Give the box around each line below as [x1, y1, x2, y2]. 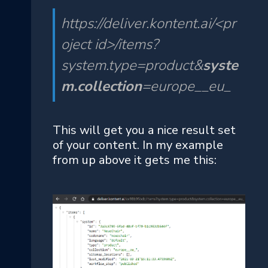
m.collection [61, 77, 142, 96]
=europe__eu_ [142, 77, 231, 96]
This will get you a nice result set [53, 122, 236, 139]
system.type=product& [61, 56, 203, 75]
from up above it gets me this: [53, 152, 217, 169]
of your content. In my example [53, 137, 223, 154]
